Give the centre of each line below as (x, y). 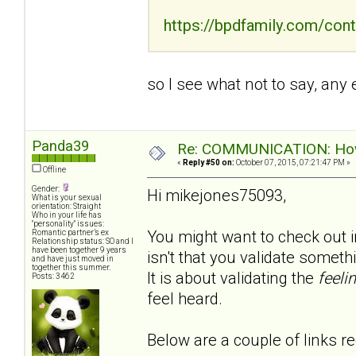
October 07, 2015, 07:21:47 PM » (292, 163)
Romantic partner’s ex (70, 233)
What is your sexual (67, 198)
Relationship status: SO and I (83, 242)
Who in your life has (67, 215)
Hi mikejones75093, (217, 195)
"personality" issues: (68, 224)
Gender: (46, 189)
